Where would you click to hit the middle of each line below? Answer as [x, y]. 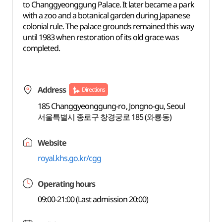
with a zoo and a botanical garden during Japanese [106, 15]
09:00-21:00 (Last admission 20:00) [93, 199]
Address [52, 90]
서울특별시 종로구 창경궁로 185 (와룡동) [104, 117]
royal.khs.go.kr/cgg [69, 158]
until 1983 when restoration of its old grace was [101, 37]
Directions [93, 89]
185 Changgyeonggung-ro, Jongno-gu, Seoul [111, 106]
